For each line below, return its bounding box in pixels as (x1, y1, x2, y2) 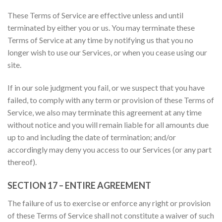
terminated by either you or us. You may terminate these (7, 23, 195, 33)
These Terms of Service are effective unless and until (7, 10, 183, 20)
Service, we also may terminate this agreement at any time (7, 107, 202, 117)
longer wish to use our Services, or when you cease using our (7, 48, 207, 57)
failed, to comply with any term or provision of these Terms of (7, 95, 214, 105)
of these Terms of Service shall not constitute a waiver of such (7, 210, 214, 220)
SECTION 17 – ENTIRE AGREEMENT (7, 179, 151, 191)
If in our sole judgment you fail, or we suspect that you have (7, 82, 205, 92)
